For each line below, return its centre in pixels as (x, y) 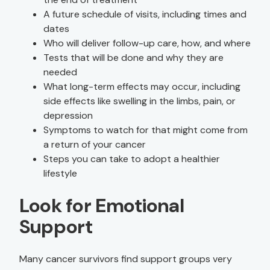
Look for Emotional (102, 206)
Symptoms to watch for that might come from (146, 130)
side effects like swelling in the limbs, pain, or (140, 101)
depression (68, 115)
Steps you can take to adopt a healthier (132, 159)
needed (60, 72)
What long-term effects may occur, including (142, 86)
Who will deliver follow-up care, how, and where (147, 43)
